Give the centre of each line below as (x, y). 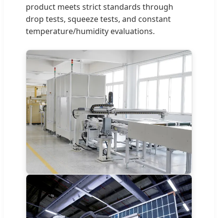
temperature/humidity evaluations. (90, 31)
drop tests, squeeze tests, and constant (98, 19)
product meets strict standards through (100, 7)
